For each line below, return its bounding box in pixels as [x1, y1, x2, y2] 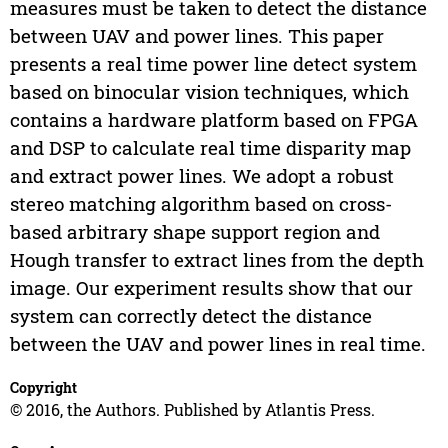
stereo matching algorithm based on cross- [9, 191, 392, 217]
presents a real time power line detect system [9, 51, 417, 77]
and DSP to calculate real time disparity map [9, 135, 411, 161]
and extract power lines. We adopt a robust [9, 163, 394, 189]
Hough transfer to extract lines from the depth [9, 247, 424, 273]
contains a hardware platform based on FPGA [9, 107, 418, 133]
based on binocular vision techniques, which [9, 79, 409, 105]
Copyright [9, 378, 77, 398]
